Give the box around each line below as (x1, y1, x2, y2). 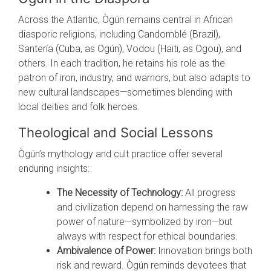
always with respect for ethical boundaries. (57, 230, 238, 242)
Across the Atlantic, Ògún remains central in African (18, 13, 233, 25)
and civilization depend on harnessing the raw (57, 201, 248, 213)
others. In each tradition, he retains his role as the (18, 57, 225, 69)
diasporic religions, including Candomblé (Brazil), (18, 28, 220, 40)
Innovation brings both (155, 244, 252, 256)
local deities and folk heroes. (18, 100, 140, 113)
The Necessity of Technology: (57, 186, 183, 198)
